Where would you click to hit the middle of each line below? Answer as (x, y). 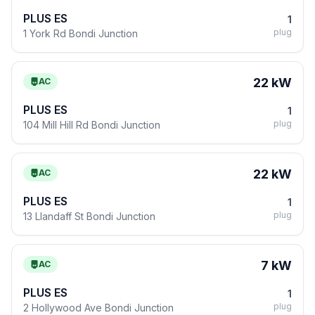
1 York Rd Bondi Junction (81, 33)
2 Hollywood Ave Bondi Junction (98, 308)
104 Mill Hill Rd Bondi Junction (92, 125)
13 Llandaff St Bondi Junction (89, 216)
